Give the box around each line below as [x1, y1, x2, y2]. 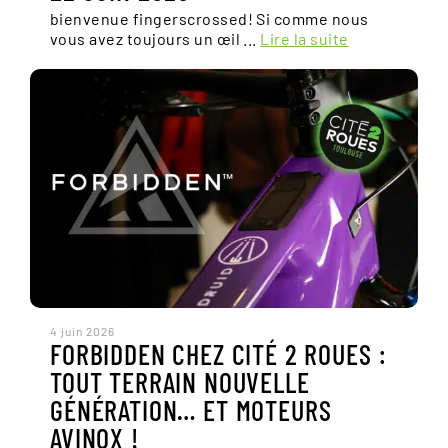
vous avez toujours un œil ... [50, 29, 261, 48]
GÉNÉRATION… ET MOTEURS [50, 393, 332, 427]
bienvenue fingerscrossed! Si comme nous [50, 9, 369, 28]
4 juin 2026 [50, 324, 115, 338]
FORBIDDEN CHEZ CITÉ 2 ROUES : [50, 337, 387, 371]
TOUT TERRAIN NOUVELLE [50, 365, 310, 399]
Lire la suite [260, 29, 349, 48]
